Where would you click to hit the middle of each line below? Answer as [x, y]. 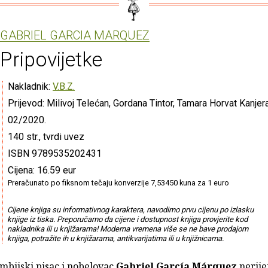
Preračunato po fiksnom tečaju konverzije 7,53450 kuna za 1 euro [118, 182]
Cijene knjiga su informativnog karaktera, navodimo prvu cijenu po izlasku [130, 209]
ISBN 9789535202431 [55, 153]
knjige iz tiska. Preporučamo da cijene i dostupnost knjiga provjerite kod [127, 219]
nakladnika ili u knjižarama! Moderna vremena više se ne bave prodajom [127, 229]
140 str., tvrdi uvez [46, 136]
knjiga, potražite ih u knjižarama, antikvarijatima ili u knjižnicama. [115, 238]
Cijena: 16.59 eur [42, 170]
